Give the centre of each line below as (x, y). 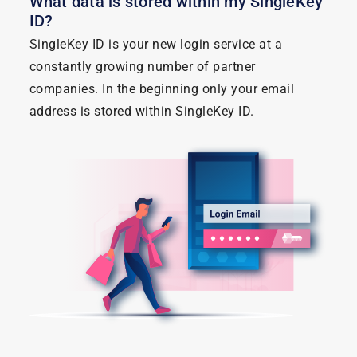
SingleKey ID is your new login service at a (155, 44)
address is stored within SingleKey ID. (141, 111)
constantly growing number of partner (142, 66)
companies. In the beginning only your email (161, 88)
